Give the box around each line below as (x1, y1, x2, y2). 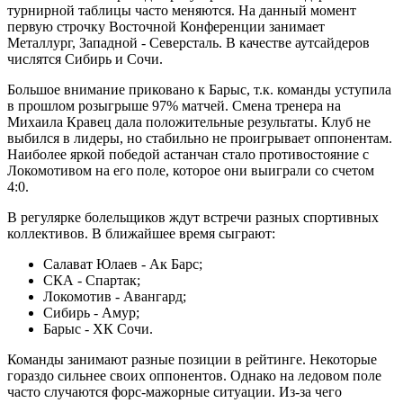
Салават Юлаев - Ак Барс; (43, 256, 202, 272)
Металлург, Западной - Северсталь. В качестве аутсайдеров (7, 35, 370, 50)
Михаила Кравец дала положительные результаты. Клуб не (7, 114, 371, 130)
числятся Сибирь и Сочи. (7, 51, 166, 67)
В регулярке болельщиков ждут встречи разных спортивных (7, 210, 379, 225)
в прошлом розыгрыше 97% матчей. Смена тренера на (7, 98, 341, 113)
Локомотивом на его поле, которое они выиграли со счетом (7, 163, 374, 178)
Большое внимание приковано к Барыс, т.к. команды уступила (7, 82, 391, 97)
